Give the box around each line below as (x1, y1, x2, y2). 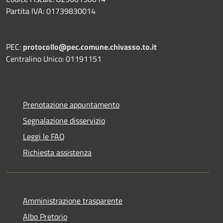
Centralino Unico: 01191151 (6, 52, 102, 65)
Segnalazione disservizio (23, 114, 105, 126)
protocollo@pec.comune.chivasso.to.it (23, 40, 157, 53)
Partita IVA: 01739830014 (6, 4, 96, 17)
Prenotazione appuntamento (23, 98, 119, 111)
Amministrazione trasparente (23, 194, 122, 207)
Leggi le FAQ (23, 130, 65, 142)
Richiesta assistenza (23, 146, 92, 158)
